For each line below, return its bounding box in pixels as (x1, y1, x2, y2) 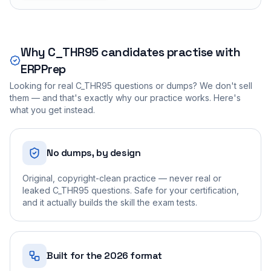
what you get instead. (10, 104, 95, 115)
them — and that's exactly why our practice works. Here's (10, 92, 241, 103)
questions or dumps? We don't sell (112, 80, 252, 91)
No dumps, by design (47, 146, 141, 159)
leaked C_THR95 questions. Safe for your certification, (22, 184, 239, 195)
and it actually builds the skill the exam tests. (22, 197, 197, 207)
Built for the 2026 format (47, 249, 162, 262)
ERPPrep (21, 60, 66, 77)
